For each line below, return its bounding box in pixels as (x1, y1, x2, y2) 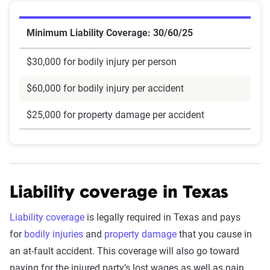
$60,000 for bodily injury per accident (27, 83, 184, 94)
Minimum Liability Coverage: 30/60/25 (27, 27, 193, 39)
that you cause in (177, 228, 252, 240)
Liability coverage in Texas (10, 185, 228, 202)
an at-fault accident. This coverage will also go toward (10, 245, 239, 257)
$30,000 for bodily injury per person (27, 56, 177, 67)
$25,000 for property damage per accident (27, 109, 204, 121)
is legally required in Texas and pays (84, 212, 240, 223)
